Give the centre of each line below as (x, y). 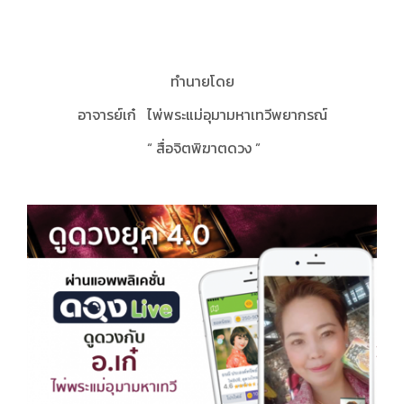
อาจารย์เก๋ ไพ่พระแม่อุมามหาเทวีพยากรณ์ (202, 115)
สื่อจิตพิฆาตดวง (206, 148)
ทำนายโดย (202, 82)
